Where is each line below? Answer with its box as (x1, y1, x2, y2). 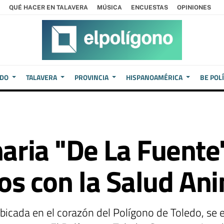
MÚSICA (97, 3, 122, 11)
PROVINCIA (74, 72, 109, 82)
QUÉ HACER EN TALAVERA (9, 3, 88, 11)
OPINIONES (177, 3, 211, 11)
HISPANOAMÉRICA (126, 72, 182, 82)
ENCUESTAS (131, 3, 168, 11)
